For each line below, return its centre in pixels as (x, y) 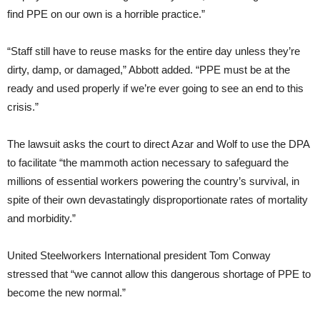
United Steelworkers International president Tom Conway (139, 256)
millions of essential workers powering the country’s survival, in (153, 181)
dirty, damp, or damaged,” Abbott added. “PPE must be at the (149, 70)
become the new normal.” (66, 293)
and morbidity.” (41, 219)
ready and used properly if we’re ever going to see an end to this (155, 89)
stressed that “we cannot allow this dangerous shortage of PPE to (159, 274)
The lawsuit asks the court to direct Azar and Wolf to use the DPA (158, 144)
